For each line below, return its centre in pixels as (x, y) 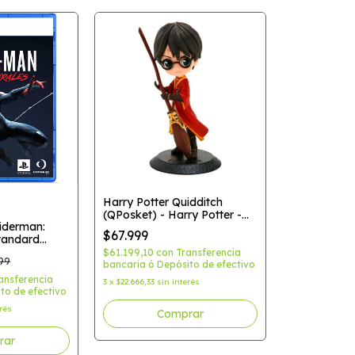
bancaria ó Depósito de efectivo (179, 264)
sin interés (178, 281)
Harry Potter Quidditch (162, 202)
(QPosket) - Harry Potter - (172, 214)
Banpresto (130, 227)
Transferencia (208, 252)
